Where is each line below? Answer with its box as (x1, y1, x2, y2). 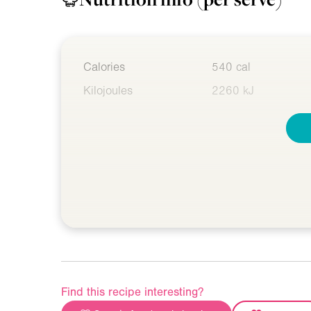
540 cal (212, 60, 251, 74)
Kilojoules (83, 83, 133, 97)
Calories (83, 60, 125, 74)
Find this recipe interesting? (61, 285, 203, 299)
